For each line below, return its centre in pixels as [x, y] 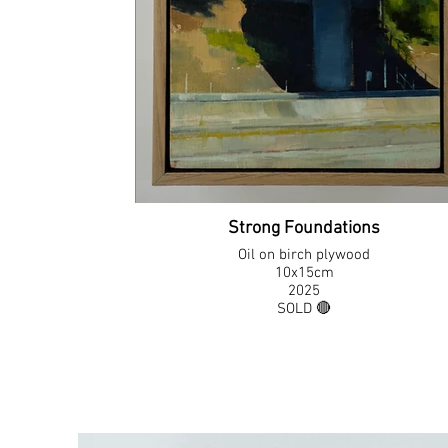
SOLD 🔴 [304, 309]
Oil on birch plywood [304, 255]
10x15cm [304, 273]
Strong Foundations [304, 228]
